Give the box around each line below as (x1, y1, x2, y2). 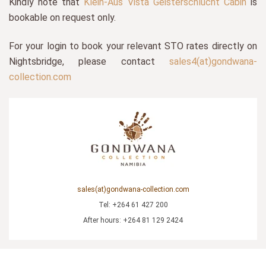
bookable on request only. (9, 11, 118, 23)
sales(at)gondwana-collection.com (77, 185, 189, 194)
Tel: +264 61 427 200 (98, 200, 168, 209)
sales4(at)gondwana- (169, 56, 257, 68)
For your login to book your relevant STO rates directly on (9, 40, 257, 52)
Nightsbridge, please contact (9, 56, 169, 68)
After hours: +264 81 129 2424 (83, 216, 183, 224)
